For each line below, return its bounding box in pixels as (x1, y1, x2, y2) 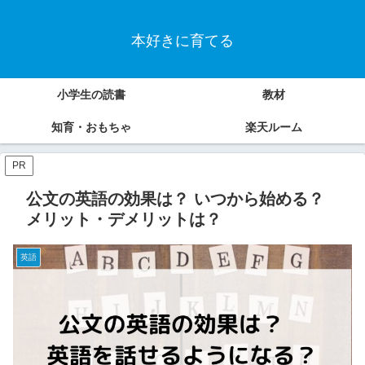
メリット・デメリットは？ (26, 210, 222, 229)
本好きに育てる (131, 33, 234, 50)
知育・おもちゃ (51, 121, 131, 134)
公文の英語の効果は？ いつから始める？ (26, 190, 324, 209)
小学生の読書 (57, 88, 125, 102)
